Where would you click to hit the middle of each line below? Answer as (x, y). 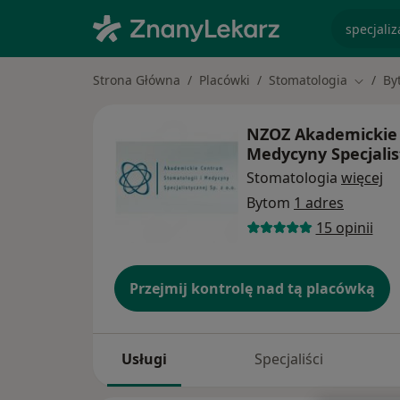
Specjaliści (288, 359)
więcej (362, 177)
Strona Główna (137, 80)
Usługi (144, 359)
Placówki (225, 80)
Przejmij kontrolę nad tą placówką (252, 289)
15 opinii (344, 227)
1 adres (319, 202)
